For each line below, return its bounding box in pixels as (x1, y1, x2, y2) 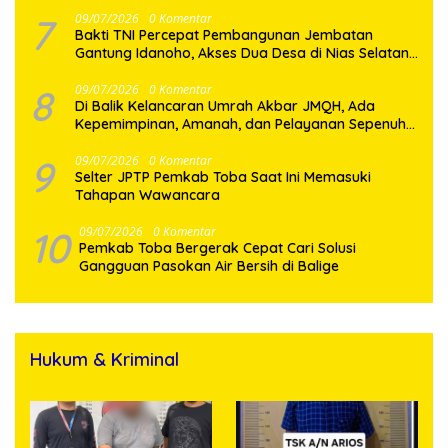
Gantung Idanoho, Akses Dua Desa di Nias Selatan (75, 43, 409, 62)
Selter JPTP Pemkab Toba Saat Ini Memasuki (75, 167, 371, 186)
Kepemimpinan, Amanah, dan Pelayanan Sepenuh (75, 114, 406, 133)
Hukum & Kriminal (30, 347, 179, 371)
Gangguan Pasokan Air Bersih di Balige (79, 256, 339, 275)
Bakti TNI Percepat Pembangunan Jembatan (75, 25, 373, 44)
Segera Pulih (75, 61, 157, 80)
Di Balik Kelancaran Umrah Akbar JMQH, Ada (75, 96, 375, 115)
